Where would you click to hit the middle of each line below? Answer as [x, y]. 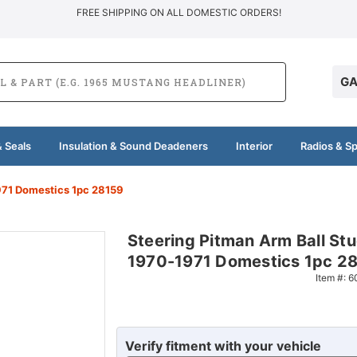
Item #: [331, 277]
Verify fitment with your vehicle [223, 345]
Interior [254, 145]
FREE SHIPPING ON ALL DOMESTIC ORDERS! [178, 12]
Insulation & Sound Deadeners [133, 145]
